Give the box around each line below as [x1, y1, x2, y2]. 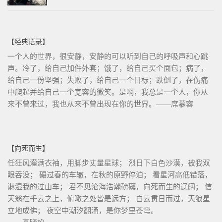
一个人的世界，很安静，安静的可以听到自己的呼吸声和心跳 [7, 52, 208, 60]
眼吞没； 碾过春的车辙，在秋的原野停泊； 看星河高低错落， [7, 170, 212, 179]
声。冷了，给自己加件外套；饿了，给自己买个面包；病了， [7, 64, 208, 72]
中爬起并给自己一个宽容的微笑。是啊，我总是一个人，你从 [7, 88, 208, 96]
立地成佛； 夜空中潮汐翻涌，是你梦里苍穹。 [7, 206, 158, 215]
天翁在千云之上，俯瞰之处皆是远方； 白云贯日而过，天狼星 [7, 194, 210, 203]
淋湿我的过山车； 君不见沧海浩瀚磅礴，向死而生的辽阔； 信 [7, 182, 212, 191]
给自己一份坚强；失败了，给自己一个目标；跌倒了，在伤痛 [7, 76, 208, 84]
